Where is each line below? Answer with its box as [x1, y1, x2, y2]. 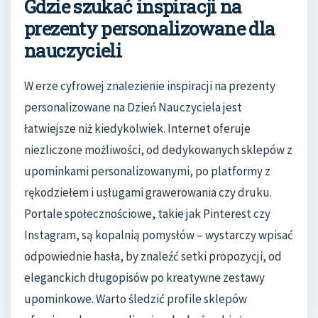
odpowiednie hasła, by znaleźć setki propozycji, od [24, 248, 282, 265]
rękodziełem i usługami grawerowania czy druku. [24, 185, 272, 201]
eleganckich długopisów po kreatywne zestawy [24, 270, 265, 286]
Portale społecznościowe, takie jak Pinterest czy [24, 206, 270, 222]
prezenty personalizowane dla [24, 16, 275, 41]
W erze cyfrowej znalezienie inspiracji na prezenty [24, 78, 275, 94]
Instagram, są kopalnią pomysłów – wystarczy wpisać [24, 227, 293, 243]
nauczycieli [24, 38, 122, 63]
